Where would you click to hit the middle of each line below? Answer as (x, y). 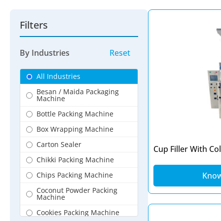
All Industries (58, 76)
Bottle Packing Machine (75, 114)
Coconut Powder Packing (77, 190)
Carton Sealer (59, 145)
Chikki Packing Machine (75, 160)
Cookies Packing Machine (78, 213)
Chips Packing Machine (75, 175)
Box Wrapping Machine (75, 129)
